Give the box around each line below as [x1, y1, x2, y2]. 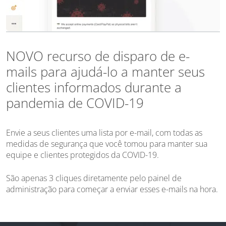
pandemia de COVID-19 [6, 93, 144, 112]
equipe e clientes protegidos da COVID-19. [6, 149, 159, 160]
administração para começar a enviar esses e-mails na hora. [6, 183, 218, 195]
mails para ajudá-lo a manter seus [6, 62, 205, 81]
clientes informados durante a [6, 78, 182, 96]
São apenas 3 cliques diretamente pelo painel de [6, 172, 182, 184]
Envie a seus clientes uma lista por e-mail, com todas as [6, 127, 202, 138]
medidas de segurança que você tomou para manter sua [6, 138, 207, 149]
